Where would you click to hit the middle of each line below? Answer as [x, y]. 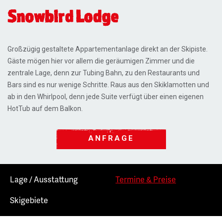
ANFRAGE [111, 138]
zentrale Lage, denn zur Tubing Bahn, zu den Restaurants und [104, 73]
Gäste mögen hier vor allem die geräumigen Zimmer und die [101, 61]
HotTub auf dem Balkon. [45, 109]
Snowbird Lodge [63, 16]
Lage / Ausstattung [44, 179]
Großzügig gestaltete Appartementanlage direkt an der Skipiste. [108, 49]
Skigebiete [29, 200]
